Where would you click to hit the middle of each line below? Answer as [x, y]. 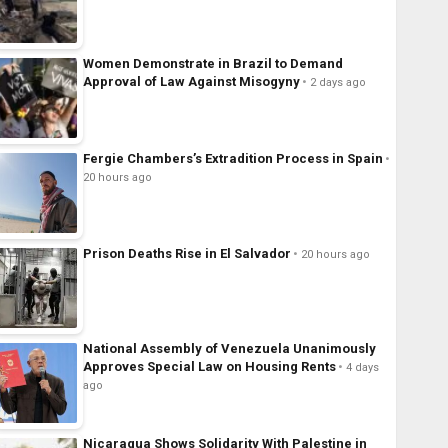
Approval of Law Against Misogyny [191, 82]
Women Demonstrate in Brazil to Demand [212, 64]
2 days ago [337, 83]
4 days [362, 368]
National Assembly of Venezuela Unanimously [229, 349]
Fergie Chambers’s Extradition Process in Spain [232, 159]
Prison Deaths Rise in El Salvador [186, 254]
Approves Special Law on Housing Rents [209, 367]
